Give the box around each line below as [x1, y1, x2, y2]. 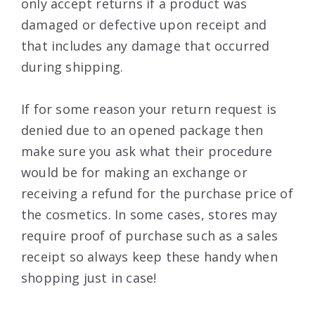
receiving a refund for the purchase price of [21, 184, 293, 202]
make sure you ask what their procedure [21, 142, 273, 160]
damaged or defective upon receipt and [21, 15, 267, 33]
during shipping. [21, 58, 124, 75]
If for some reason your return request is [21, 100, 277, 117]
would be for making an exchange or [21, 163, 247, 181]
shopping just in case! [21, 269, 157, 286]
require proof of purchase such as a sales [21, 226, 278, 244]
